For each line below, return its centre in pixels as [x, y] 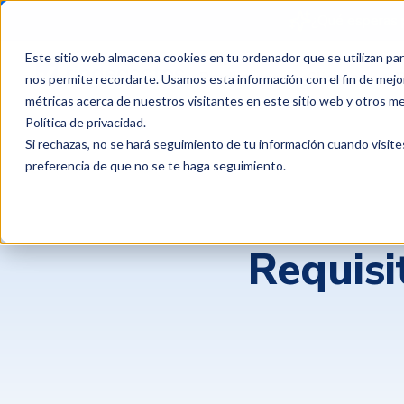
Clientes [337, 78]
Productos [236, 78]
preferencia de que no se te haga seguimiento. [156, 165]
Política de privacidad [84, 122]
